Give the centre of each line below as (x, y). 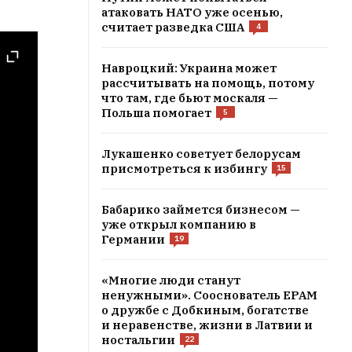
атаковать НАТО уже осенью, (192, 12)
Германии (133, 239)
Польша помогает (156, 113)
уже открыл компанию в (179, 224)
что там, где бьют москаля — (190, 98)
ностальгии (138, 340)
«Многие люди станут (171, 280)
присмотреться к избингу (184, 169)
